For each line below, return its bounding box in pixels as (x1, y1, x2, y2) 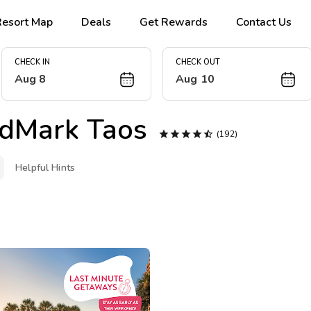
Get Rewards (140, 14, 208, 30)
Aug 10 (176, 72, 215, 87)
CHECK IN (14, 57, 50, 68)
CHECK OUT (176, 57, 220, 68)
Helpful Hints (15, 161, 76, 174)
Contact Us (236, 14, 292, 30)
